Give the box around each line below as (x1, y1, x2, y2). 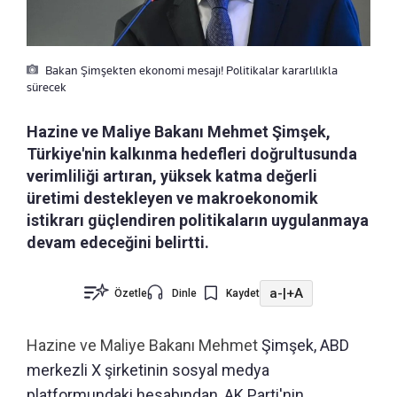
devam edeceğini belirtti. (27, 233, 209, 253)
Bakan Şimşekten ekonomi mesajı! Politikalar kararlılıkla (43, 63, 338, 78)
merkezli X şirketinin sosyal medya (27, 361, 269, 380)
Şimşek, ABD (261, 336, 349, 355)
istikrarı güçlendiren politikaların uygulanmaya (27, 211, 369, 230)
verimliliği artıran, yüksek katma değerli (27, 167, 317, 186)
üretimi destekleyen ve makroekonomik (27, 189, 318, 208)
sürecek (27, 80, 66, 95)
